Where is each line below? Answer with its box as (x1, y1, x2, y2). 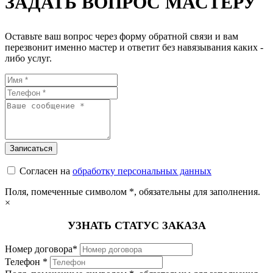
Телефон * (5, 257, 48, 267)
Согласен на (19, 166, 73, 176)
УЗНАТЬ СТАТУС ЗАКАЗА (67, 219, 206, 232)
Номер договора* (5, 244, 77, 254)
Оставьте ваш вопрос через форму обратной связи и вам (5, 31, 238, 41)
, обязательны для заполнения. (134, 186, 260, 197)
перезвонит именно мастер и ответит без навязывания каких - (5, 42, 263, 52)
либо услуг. (5, 53, 52, 63)
